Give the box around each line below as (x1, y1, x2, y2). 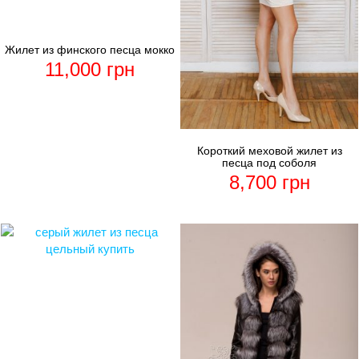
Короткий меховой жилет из (196, 144, 342, 158)
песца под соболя (222, 156, 317, 170)
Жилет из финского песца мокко (5, 43, 175, 57)
